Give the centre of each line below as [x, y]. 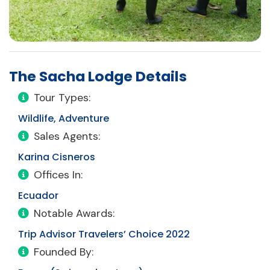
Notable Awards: [74, 213]
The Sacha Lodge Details [98, 76]
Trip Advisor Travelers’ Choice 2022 [104, 234]
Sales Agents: [67, 136]
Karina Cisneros [57, 157]
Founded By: [64, 252]
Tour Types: [62, 97]
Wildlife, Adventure [64, 118]
